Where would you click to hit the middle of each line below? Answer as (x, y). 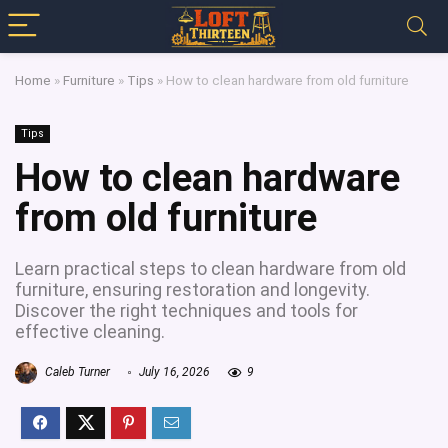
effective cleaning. (90, 331)
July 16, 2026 (173, 372)
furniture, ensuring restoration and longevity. (192, 289)
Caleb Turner (76, 372)
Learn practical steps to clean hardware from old (210, 268)
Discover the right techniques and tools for (186, 310)
